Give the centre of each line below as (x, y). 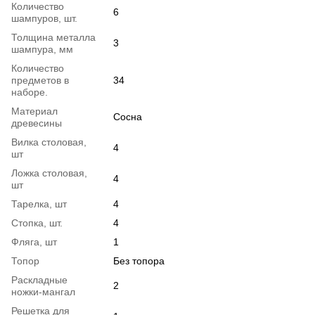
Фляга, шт (34, 242)
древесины (37, 123)
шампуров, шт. (44, 18)
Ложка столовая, (49, 173)
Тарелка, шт (39, 204)
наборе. (30, 92)
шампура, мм (42, 49)
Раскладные (39, 279)
